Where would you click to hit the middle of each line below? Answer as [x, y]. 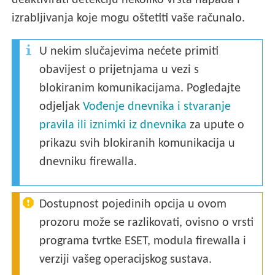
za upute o [216, 126]
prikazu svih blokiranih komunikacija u [137, 144]
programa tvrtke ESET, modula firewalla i [143, 242]
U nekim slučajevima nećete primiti [129, 52]
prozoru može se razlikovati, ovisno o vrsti [147, 223]
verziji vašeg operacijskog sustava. [126, 260]
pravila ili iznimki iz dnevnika [113, 126]
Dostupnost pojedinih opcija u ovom [133, 205]
